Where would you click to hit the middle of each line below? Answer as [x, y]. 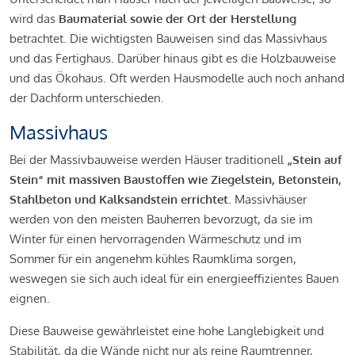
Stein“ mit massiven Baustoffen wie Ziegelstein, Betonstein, [176, 179]
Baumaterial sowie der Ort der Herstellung [177, 18]
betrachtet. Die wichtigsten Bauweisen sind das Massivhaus [168, 38]
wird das [34, 18]
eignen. [31, 298]
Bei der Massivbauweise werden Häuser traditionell [148, 159]
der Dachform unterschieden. [87, 97]
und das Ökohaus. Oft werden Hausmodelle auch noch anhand [177, 78]
